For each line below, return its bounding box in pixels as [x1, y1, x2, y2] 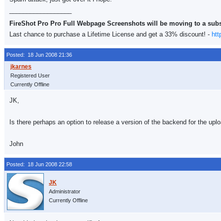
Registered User [10, 73, 50, 78]
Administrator [49, 188, 80, 194]
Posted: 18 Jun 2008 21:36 [6, 52, 72, 58]
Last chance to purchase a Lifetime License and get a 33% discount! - [9, 31, 212, 38]
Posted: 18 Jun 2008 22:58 [6, 161, 72, 167]
